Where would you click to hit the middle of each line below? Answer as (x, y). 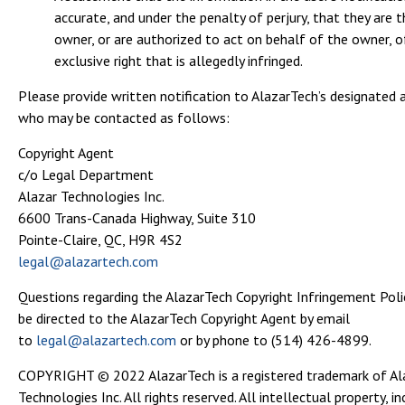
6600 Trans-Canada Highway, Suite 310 (137, 218)
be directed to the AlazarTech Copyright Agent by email (184, 318)
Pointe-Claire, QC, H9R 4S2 (100, 240)
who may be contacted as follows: (124, 118)
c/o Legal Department (86, 174)
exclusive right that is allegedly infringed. (179, 61)
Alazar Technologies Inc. (91, 196)
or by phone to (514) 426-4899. (274, 340)
